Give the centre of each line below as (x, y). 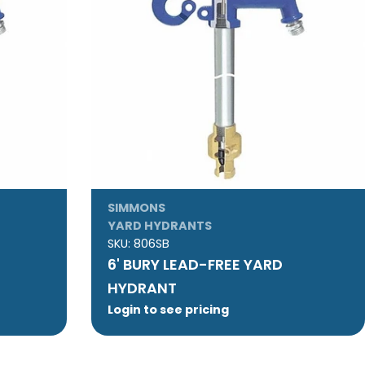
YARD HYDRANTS (159, 226)
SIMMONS (136, 208)
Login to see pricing (168, 310)
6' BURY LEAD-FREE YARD (195, 265)
